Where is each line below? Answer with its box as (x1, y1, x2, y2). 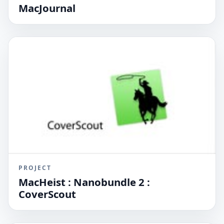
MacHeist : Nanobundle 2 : (18, 175, 150, 189)
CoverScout (18, 187, 76, 201)
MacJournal (18, 1, 75, 15)
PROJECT (18, 163, 51, 172)
